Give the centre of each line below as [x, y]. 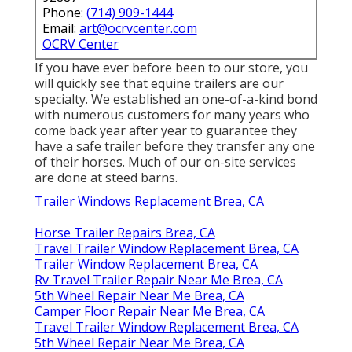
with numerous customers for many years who [172, 114]
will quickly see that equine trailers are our [159, 83]
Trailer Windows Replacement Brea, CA [149, 201]
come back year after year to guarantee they [165, 130]
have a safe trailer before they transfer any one [174, 146]
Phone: [64, 12]
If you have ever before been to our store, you [171, 67]
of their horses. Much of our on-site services [165, 161]
